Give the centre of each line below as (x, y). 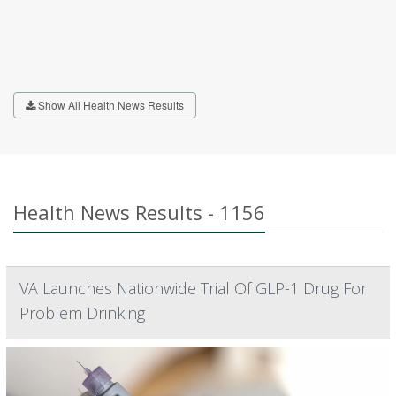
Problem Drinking (82, 312)
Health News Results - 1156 (139, 212)
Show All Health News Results (110, 104)
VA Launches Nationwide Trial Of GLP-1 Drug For (193, 288)
